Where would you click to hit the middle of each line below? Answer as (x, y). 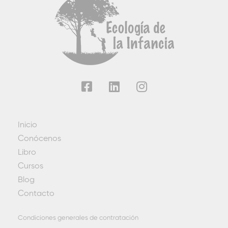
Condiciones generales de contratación (78, 218)
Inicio (27, 125)
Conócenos (39, 139)
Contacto (36, 194)
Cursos (31, 167)
